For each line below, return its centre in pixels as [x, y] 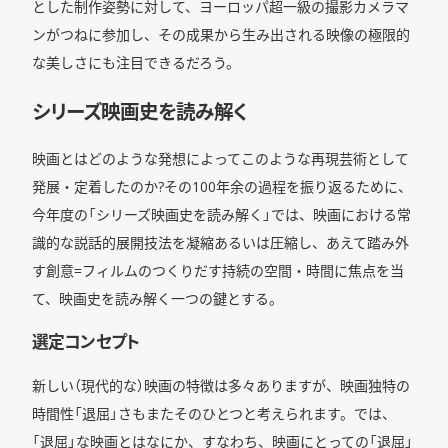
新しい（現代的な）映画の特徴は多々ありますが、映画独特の [221, 384]
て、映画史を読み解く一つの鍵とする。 [157, 298]
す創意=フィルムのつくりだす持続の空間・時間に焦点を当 [218, 270]
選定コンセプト [86, 341]
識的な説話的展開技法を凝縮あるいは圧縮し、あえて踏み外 [220, 242]
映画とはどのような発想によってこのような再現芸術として [220, 158]
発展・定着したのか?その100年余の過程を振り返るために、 [222, 186]
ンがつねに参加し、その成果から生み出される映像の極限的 [221, 34]
